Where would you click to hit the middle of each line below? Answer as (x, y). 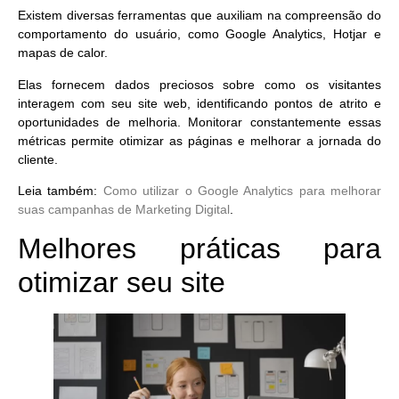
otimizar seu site (122, 283)
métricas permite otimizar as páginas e (131, 140)
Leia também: (61, 190)
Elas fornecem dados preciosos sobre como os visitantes (199, 84)
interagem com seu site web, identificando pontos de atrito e (199, 103)
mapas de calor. (65, 53)
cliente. (38, 159)
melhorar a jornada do (313, 140)
